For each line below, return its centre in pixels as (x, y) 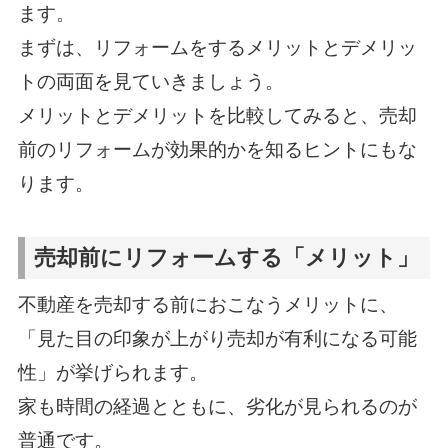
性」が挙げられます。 (112, 373)
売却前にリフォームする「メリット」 (227, 257)
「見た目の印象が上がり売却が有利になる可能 (217, 339)
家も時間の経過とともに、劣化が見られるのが (217, 407)
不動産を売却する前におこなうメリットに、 (207, 305)
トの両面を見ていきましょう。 (150, 82)
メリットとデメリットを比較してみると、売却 (217, 116)
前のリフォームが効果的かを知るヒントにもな (217, 150)
